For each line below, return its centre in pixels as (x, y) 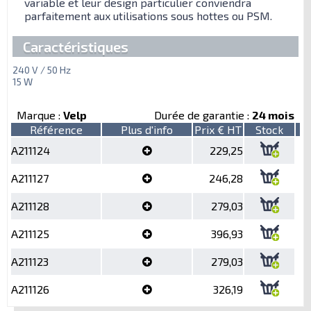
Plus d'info (147, 129)
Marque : (40, 115)
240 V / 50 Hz (42, 69)
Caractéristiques (76, 46)
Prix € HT (218, 129)
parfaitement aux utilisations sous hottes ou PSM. (148, 15)
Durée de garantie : (203, 115)
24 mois (273, 115)
